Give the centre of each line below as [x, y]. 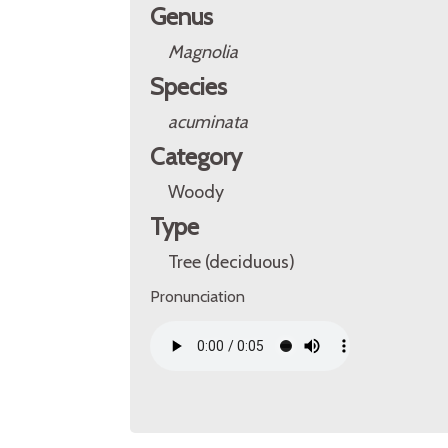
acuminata [208, 122]
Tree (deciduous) [231, 262]
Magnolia [203, 52]
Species [188, 86]
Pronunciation [197, 296]
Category [196, 156]
